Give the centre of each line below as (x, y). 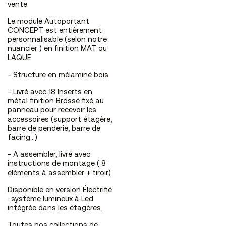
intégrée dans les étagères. (55, 209)
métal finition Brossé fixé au (56, 102)
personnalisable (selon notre (57, 40)
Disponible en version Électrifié (60, 191)
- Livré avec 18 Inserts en (50, 93)
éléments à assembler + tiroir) (59, 174)
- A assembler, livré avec (49, 155)
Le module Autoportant (48, 22)
